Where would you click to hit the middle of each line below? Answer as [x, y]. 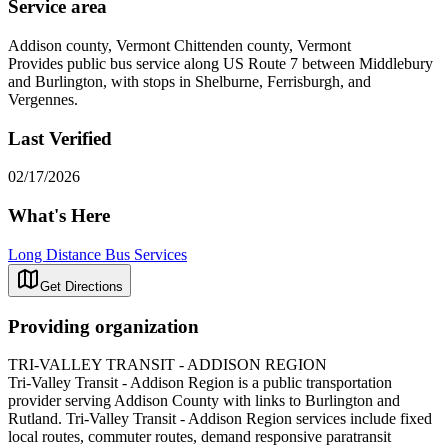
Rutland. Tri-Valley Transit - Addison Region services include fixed [220, 419]
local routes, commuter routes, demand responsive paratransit [199, 437]
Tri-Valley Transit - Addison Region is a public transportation [200, 383]
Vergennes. [43, 99]
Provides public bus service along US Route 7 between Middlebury [220, 63]
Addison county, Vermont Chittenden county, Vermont [179, 45]
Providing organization [103, 326]
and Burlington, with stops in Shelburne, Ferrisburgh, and [189, 81]
